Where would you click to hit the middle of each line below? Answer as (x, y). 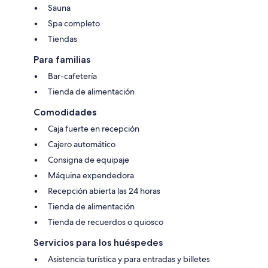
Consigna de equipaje (89, 160)
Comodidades (65, 112)
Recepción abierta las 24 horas (104, 191)
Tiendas (63, 39)
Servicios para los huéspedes (98, 243)
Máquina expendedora (91, 176)
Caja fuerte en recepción (94, 129)
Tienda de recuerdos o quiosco (106, 222)
